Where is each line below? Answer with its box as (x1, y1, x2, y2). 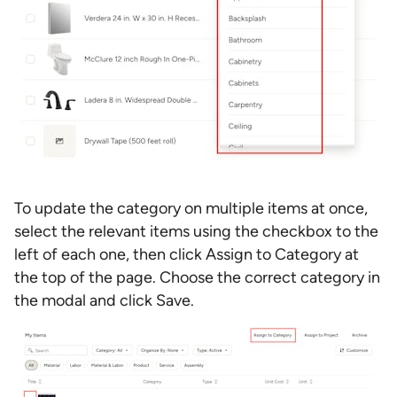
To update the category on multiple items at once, (14, 198, 368, 218)
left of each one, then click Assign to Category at (14, 245, 359, 264)
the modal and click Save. (14, 291, 194, 310)
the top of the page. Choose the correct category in (14, 268, 380, 287)
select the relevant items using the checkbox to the (14, 222, 378, 241)
